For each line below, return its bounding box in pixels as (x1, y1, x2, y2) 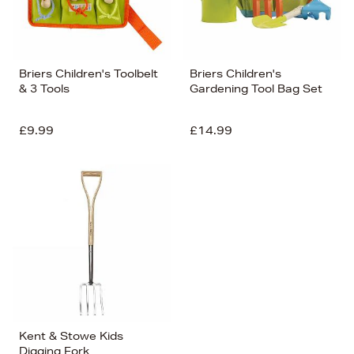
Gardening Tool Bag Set (190, 81, 322, 96)
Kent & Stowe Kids (19, 328, 123, 343)
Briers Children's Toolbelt (19, 66, 158, 81)
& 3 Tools (19, 81, 70, 96)
